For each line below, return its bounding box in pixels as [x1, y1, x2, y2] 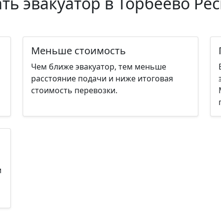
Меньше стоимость [31, 43, 126, 57]
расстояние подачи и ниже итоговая [31, 73, 173, 84]
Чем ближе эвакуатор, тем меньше [31, 61, 166, 72]
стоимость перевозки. [31, 84, 117, 96]
